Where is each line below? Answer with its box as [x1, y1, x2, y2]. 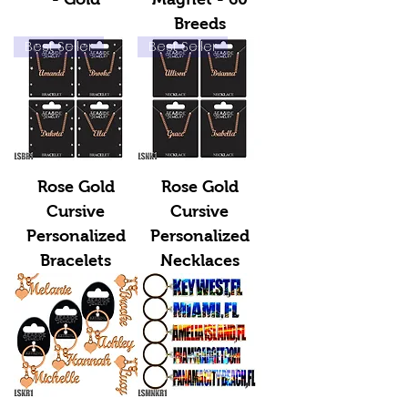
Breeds [173, 15, 226, 33]
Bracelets [40, 251, 111, 270]
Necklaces [159, 251, 240, 270]
